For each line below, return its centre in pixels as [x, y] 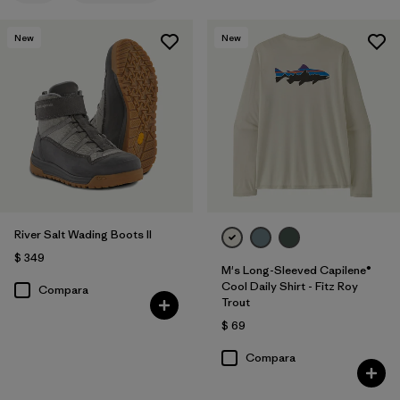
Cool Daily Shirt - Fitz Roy [289, 286]
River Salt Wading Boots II [83, 234]
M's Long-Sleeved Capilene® [296, 270]
